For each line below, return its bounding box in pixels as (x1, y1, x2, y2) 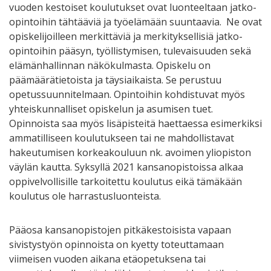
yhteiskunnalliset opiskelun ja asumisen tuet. (9, 102, 213, 116)
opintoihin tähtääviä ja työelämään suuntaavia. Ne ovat (9, 15, 262, 28)
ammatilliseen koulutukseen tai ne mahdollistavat (9, 131, 234, 145)
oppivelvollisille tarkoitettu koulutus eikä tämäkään (9, 174, 242, 188)
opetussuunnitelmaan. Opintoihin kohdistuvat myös (9, 87, 245, 101)
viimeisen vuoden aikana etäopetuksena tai (9, 252, 206, 266)
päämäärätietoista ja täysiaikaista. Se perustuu (9, 73, 221, 87)
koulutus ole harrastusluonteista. (9, 189, 161, 203)
